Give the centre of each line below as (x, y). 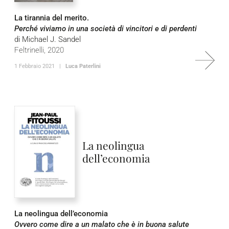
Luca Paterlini (83, 66)
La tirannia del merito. (52, 18)
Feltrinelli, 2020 (39, 50)
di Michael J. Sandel (48, 39)
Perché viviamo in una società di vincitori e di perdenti (106, 29)
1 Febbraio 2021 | (40, 66)
